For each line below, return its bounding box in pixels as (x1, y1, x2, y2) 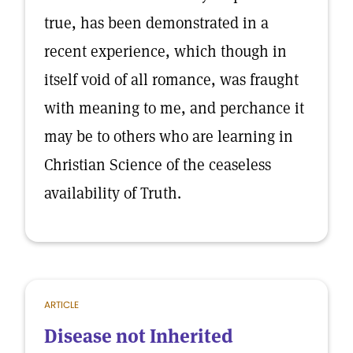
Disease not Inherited (44, 324, 233, 348)
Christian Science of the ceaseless (44, 154, 271, 175)
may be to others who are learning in (44, 126, 293, 147)
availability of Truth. (44, 183, 181, 203)
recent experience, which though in (44, 41, 287, 61)
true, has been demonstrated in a (44, 13, 269, 33)
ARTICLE (44, 298, 79, 311)
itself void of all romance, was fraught (44, 69, 299, 90)
